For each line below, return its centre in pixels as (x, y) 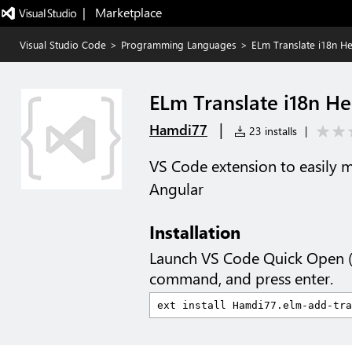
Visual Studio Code (63, 44)
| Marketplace (122, 12)
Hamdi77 (178, 130)
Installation (195, 232)
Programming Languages (179, 44)
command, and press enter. (241, 278)
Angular (176, 189)
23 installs (271, 131)
